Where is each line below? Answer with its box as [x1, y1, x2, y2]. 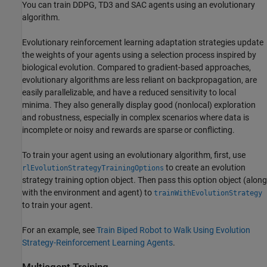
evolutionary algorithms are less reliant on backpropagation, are [22, 74, 257, 85]
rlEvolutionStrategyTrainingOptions [22, 163, 164, 172]
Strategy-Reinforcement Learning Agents [22, 237, 173, 247]
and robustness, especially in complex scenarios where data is [22, 112, 249, 122]
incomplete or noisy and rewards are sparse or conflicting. [22, 125, 235, 135]
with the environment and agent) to [22, 187, 154, 197]
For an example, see [22, 225, 97, 235]
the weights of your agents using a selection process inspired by [22, 49, 256, 60]
